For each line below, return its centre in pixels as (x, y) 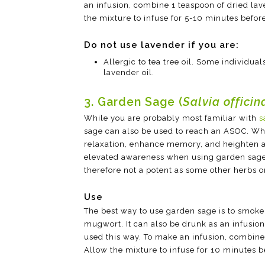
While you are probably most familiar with (172, 118)
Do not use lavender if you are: (161, 45)
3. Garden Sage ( (133, 102)
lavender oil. (129, 72)
